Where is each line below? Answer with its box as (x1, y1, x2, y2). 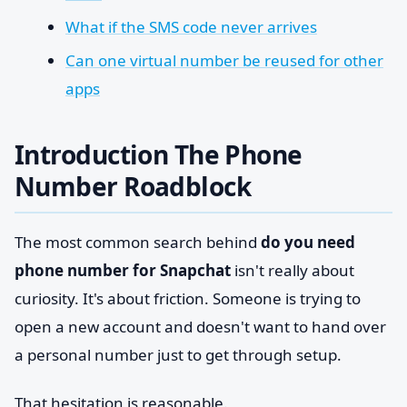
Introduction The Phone (15, 137, 303, 172)
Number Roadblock (15, 169, 252, 203)
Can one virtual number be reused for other (65, 50, 383, 71)
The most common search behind (15, 232, 261, 253)
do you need (261, 232, 355, 253)
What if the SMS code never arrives (65, 16, 317, 37)
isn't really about (231, 260, 354, 281)
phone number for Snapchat (15, 260, 231, 281)
